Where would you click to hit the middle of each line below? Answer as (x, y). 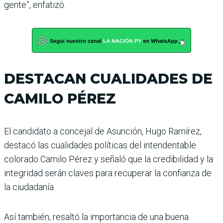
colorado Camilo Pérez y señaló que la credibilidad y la (109, 159)
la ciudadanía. (30, 187)
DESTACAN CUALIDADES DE (108, 79)
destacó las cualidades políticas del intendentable (100, 145)
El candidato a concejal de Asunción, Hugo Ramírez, (103, 131)
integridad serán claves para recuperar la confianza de (108, 173)
